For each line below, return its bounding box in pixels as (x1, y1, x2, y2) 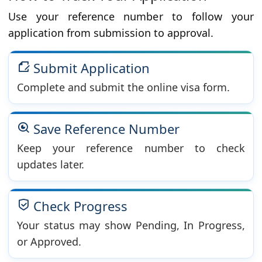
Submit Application (30, 59, 150, 77)
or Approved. (17, 235, 81, 249)
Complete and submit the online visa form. (17, 80, 230, 95)
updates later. (17, 157, 84, 172)
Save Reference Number (30, 120, 180, 138)
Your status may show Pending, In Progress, (17, 218, 245, 233)
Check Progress (30, 197, 127, 215)
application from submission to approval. (8, 26, 213, 40)
